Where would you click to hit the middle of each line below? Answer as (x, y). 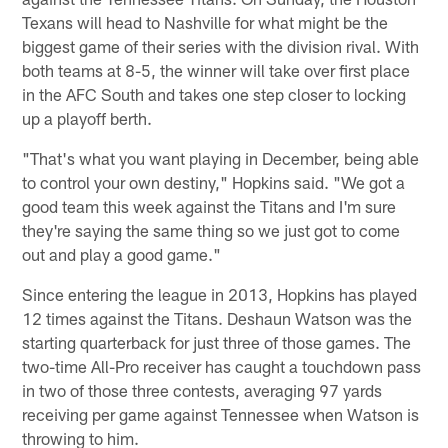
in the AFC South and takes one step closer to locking (214, 93)
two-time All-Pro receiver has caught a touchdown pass (222, 365)
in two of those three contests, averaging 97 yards (202, 389)
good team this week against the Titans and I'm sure (209, 205)
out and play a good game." (122, 253)
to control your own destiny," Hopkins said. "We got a (214, 181)
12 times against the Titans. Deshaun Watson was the (217, 317)
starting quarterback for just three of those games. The (217, 341)
